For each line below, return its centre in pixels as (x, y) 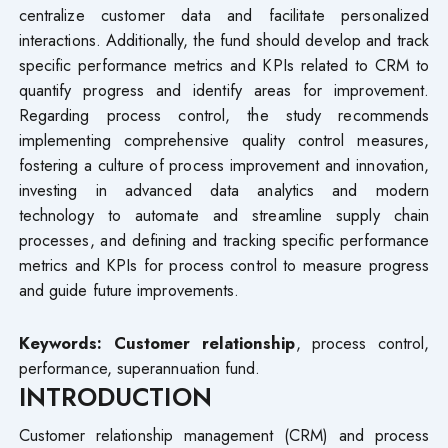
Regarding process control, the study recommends (224, 114)
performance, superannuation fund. (139, 367)
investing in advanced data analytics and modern (224, 189)
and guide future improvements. (129, 289)
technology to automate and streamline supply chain (224, 214)
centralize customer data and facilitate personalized (224, 14)
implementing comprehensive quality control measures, (224, 139)
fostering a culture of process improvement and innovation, (224, 164)
